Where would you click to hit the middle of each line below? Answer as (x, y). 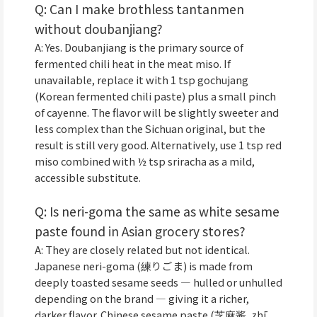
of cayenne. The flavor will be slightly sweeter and (157, 112)
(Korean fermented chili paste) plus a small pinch (155, 96)
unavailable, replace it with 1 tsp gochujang (142, 79)
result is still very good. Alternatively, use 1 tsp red (158, 144)
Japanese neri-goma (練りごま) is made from (144, 265)
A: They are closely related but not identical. (142, 249)
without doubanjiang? (99, 28)
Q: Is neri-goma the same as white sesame (157, 211)
